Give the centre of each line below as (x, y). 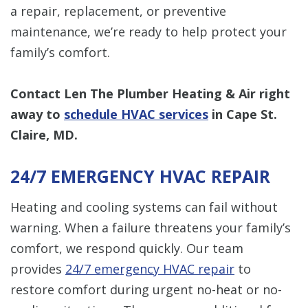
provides (38, 268)
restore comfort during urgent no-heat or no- (146, 289)
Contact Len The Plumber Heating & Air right (150, 93)
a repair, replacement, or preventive (118, 11)
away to (37, 114)
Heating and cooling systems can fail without (144, 207)
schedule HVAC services (136, 114)
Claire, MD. (44, 134)
